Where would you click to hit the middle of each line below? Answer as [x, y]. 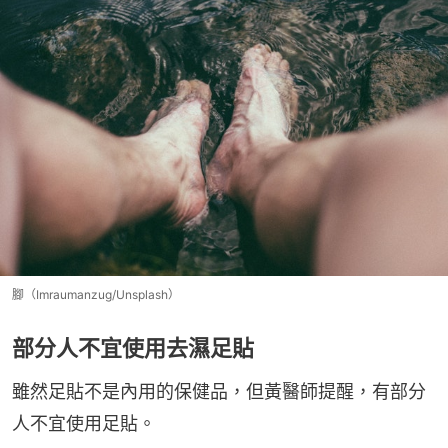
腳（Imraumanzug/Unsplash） [96, 295]
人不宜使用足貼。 [84, 424]
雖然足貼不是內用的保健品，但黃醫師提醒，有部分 [219, 392]
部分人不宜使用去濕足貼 [133, 348]
